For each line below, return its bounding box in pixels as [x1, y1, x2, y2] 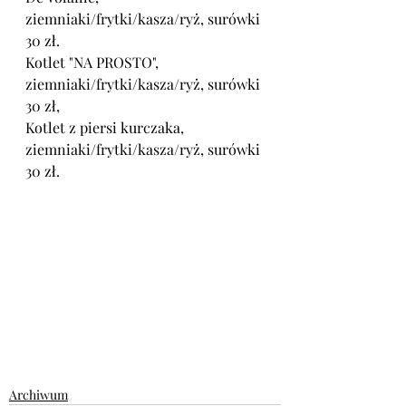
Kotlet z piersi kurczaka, [25, 118, 188, 137]
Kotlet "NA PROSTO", [25, 53, 162, 72]
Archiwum [9, 385, 68, 403]
